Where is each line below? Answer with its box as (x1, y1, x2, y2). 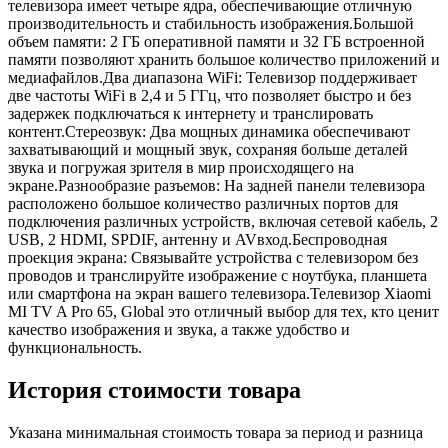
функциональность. (8, 338, 142, 356)
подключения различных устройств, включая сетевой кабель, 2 (8, 212, 438, 230)
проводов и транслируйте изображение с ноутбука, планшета (8, 266, 427, 284)
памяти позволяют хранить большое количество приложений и (8, 50, 440, 68)
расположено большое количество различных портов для (8, 194, 398, 212)
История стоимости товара (8, 376, 301, 403)
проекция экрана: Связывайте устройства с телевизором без (8, 248, 418, 266)
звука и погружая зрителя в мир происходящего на (8, 158, 354, 176)
